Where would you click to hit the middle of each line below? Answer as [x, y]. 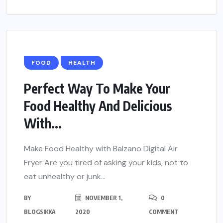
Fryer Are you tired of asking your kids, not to [106, 163]
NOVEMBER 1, [103, 198]
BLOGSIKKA [40, 212]
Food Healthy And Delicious [98, 106]
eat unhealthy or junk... [65, 177]
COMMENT [164, 212]
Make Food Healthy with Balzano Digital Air [101, 149]
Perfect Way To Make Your [97, 89]
